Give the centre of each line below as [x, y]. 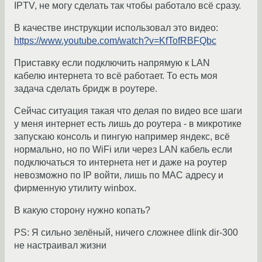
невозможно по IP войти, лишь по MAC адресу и [119, 175]
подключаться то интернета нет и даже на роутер [120, 163]
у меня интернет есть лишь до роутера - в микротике [128, 124]
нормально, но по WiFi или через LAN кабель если [123, 150]
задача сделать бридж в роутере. [86, 89]
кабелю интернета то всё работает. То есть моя [116, 76]
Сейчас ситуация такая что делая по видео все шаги [128, 111]
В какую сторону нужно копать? [82, 211]
